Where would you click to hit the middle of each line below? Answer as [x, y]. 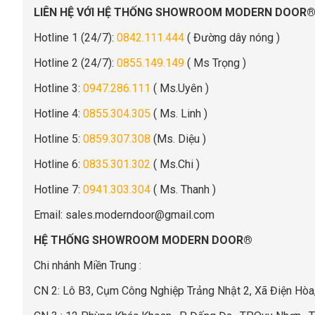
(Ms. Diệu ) [178, 139]
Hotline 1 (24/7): [75, 37]
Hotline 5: [58, 139]
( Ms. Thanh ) [183, 189]
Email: [50, 214]
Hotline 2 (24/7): [75, 63]
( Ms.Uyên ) [180, 88]
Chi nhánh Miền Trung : [88, 265]
